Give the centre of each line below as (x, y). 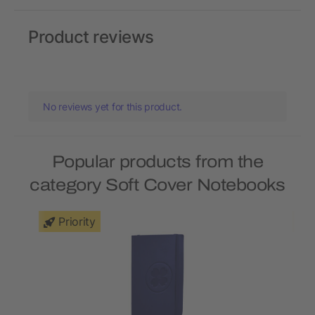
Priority (77, 222)
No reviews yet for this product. (113, 107)
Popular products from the (157, 162)
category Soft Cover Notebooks (157, 185)
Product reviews (91, 37)
